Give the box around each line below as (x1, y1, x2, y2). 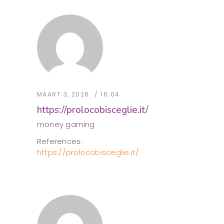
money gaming (37, 119, 95, 130)
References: (37, 136, 82, 147)
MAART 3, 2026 (37, 90, 89, 99)
